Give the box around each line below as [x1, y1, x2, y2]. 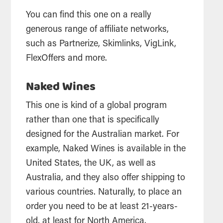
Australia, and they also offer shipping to [26, 173, 186, 183]
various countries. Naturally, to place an [26, 188, 182, 197]
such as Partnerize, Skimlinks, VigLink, [26, 39, 177, 49]
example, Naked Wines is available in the [26, 144, 186, 154]
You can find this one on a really [26, 10, 152, 20]
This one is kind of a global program [26, 101, 167, 111]
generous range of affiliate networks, [26, 25, 169, 34]
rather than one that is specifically [26, 115, 160, 125]
